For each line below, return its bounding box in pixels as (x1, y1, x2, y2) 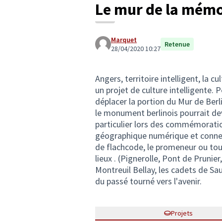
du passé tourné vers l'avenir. (95, 175, 202, 187)
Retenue (165, 40, 190, 49)
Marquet (111, 35, 137, 44)
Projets (171, 209, 193, 218)
